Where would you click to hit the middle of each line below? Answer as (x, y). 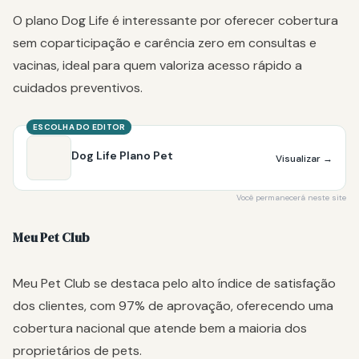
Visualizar (299, 158)
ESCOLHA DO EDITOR (79, 127)
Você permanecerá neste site (291, 197)
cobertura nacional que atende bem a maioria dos (160, 328)
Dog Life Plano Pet (122, 156)
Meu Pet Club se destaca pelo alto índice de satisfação (174, 283)
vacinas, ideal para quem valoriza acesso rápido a (157, 65)
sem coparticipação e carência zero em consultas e (165, 42)
